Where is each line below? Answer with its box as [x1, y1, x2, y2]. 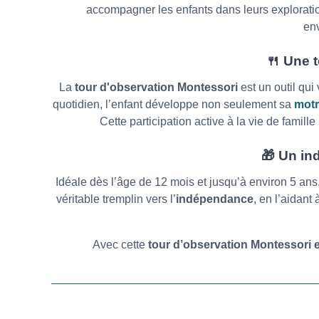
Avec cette [93, 238, 148, 251]
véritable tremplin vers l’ [56, 192, 176, 205]
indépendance [175, 192, 253, 205]
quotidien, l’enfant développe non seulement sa [52, 98, 294, 110]
